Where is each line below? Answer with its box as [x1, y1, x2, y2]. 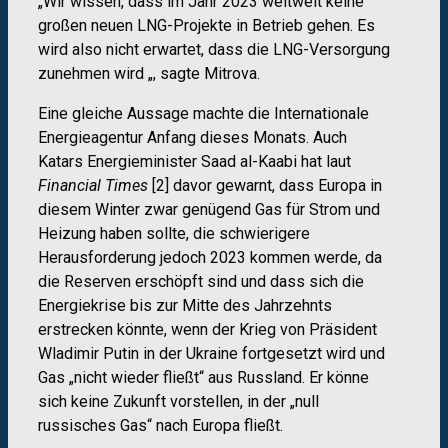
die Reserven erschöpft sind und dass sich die [38, 271, 364, 291]
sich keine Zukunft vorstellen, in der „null [38, 391, 319, 411]
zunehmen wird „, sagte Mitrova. [38, 63, 260, 83]
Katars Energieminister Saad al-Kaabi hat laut [38, 151, 351, 171]
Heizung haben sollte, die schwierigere [38, 223, 310, 243]
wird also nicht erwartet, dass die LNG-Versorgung [38, 39, 390, 59]
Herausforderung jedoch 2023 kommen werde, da [38, 247, 382, 267]
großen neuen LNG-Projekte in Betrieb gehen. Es [38, 15, 375, 35]
